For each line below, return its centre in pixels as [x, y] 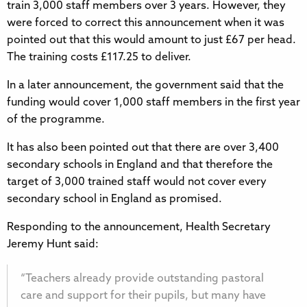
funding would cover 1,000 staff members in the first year [153, 102]
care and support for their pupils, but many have [143, 296]
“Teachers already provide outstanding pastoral [142, 279]
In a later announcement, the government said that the [145, 85]
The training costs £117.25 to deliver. [99, 57]
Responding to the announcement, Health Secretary [139, 227]
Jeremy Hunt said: [53, 244]
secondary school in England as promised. [114, 199]
